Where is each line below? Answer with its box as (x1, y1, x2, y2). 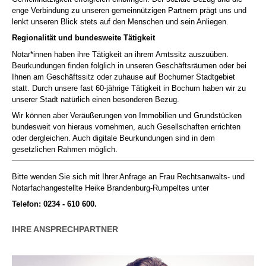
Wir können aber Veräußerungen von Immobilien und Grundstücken (12, 111, 242, 120)
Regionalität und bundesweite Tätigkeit (12, 33, 155, 42)
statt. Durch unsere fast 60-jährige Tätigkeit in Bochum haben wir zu (12, 83, 246, 93)
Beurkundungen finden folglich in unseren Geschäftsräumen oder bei (12, 61, 246, 70)
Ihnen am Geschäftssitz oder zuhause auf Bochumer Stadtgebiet (12, 72, 235, 81)
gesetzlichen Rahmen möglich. (12, 145, 118, 154)
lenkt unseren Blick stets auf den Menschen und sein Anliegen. (12, 17, 229, 26)
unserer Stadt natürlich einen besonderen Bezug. (12, 94, 179, 104)
